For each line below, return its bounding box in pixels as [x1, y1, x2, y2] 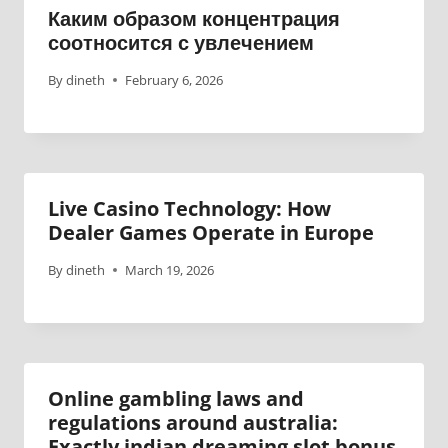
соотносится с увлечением [48, 29, 314, 57]
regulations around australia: [48, 408, 338, 436]
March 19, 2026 [125, 260, 215, 279]
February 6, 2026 [125, 70, 224, 89]
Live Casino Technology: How [48, 194, 331, 222]
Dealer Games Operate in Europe [48, 218, 374, 246]
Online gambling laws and [48, 384, 304, 412]
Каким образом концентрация [48, 5, 340, 33]
